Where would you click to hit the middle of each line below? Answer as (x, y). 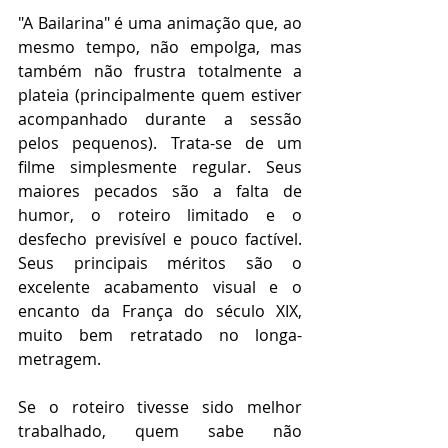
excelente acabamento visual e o (160, 286)
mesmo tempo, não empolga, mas (160, 46)
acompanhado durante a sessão (160, 118)
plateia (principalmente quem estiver (160, 94)
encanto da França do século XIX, (160, 310)
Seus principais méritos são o (160, 262)
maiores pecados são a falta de (160, 190)
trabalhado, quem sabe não (160, 430)
